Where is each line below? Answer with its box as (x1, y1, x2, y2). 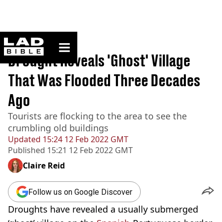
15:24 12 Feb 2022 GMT (41, 134, 128, 145)
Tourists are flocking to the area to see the (8, 110, 187, 122)
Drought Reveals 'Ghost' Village (8, 51, 190, 70)
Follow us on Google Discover (28, 187, 132, 197)
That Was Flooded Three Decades (8, 71, 200, 90)
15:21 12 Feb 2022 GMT (45, 145, 133, 156)
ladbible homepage (43, 37, 103, 46)
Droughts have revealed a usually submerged (8, 203, 198, 215)
